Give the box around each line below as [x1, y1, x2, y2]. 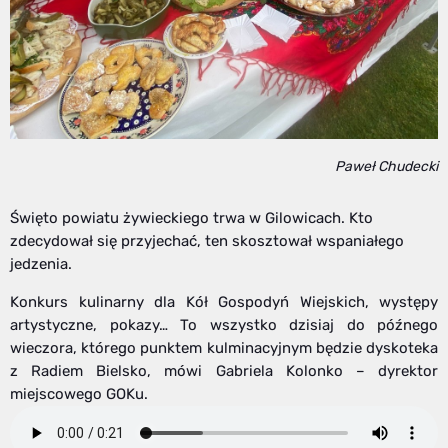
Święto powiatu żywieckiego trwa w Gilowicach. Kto [10, 209, 373, 228]
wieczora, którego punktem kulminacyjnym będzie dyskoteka [10, 339, 438, 358]
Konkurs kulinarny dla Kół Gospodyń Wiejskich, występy [10, 293, 438, 312]
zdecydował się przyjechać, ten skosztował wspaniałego [10, 232, 404, 251]
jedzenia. [10, 255, 72, 274]
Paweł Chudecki [335, 158, 438, 176]
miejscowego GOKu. [10, 385, 148, 404]
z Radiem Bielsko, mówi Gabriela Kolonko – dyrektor [10, 362, 438, 381]
